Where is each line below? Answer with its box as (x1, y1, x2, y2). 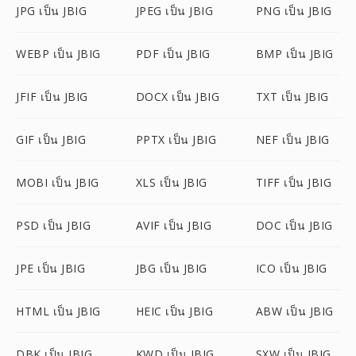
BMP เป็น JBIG (255, 46, 334, 61)
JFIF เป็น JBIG (16, 89, 88, 104)
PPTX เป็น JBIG (135, 132, 217, 147)
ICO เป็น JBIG (255, 261, 327, 276)
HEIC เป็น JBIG (135, 304, 214, 319)
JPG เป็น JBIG (16, 3, 87, 18)
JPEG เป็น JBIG (135, 3, 214, 18)
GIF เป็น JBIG (16, 132, 86, 147)
